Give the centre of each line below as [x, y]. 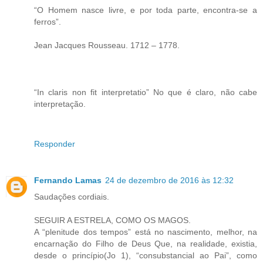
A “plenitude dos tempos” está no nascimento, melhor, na [146, 232]
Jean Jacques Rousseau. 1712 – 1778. [107, 45]
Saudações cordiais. [72, 196]
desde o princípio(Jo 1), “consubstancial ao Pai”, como [146, 255]
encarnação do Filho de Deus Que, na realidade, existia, [146, 243]
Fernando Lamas [68, 180]
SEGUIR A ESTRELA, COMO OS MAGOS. [112, 220]
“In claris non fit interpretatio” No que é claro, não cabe [146, 92]
